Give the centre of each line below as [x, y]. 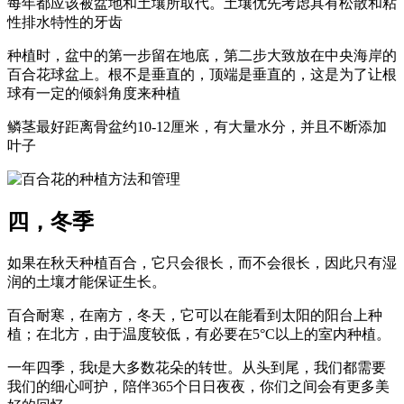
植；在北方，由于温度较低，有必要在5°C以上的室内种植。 [199, 335]
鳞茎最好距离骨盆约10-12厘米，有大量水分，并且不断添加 [197, 127]
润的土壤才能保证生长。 [87, 282]
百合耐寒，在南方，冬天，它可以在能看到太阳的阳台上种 [195, 316]
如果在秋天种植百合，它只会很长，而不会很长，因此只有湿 [202, 263]
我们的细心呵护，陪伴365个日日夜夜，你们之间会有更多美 [198, 387]
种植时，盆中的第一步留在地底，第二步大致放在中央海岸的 [202, 56]
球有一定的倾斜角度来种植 [94, 94]
